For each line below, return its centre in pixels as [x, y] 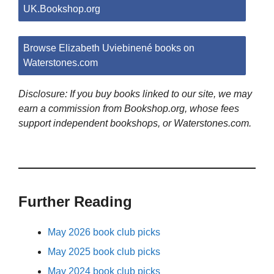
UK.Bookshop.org [62, 9]
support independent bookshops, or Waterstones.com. [135, 124]
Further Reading [75, 202]
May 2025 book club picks [104, 252]
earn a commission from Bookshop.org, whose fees [129, 109]
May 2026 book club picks [104, 232]
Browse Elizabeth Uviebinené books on [109, 48]
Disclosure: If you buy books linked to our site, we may [135, 94]
